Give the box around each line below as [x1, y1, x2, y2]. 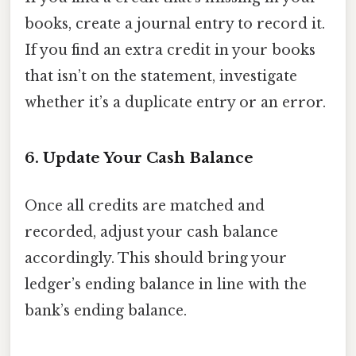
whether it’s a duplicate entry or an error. [25, 93, 326, 111]
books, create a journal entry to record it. [25, 14, 325, 33]
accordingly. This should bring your [25, 249, 287, 267]
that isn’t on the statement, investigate [25, 67, 297, 85]
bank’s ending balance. [25, 301, 187, 319]
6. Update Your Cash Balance [25, 149, 253, 168]
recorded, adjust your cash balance [25, 222, 278, 241]
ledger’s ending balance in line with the [25, 275, 307, 293]
